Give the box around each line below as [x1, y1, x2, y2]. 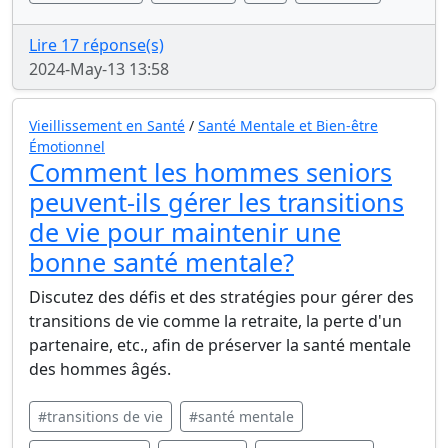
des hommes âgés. [29, 358, 171, 380]
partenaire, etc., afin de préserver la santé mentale [29, 334, 411, 356]
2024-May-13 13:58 [29, 58, 169, 80]
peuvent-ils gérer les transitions [29, 185, 404, 219]
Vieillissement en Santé [29, 116, 185, 135]
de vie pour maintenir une [29, 215, 341, 249]
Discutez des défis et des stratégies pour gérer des [29, 286, 414, 308]
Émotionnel [29, 137, 105, 156]
